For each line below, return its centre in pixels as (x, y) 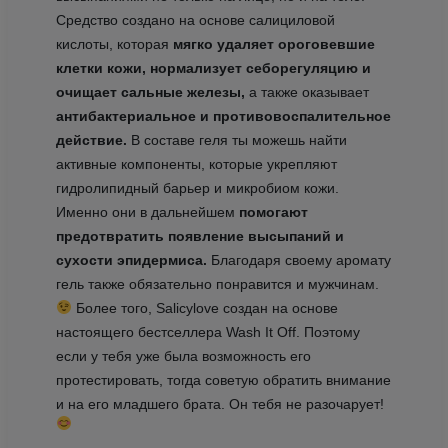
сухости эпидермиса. (131, 259)
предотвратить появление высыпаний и (199, 235)
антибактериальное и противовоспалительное (223, 115)
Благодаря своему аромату (298, 259)
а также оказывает (308, 91)
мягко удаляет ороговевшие (273, 43)
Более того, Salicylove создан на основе (204, 307)
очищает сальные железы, (152, 91)
